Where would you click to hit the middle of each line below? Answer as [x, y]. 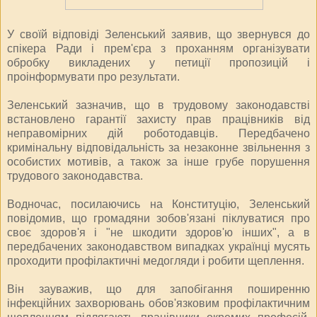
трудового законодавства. [75, 175]
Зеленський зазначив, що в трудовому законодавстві [158, 105]
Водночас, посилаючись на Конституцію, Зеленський [158, 204]
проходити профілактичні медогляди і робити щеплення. [156, 260]
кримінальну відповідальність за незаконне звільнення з [158, 147]
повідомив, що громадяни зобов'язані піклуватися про [158, 218]
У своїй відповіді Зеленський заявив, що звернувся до [158, 34]
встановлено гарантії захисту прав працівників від [158, 119]
